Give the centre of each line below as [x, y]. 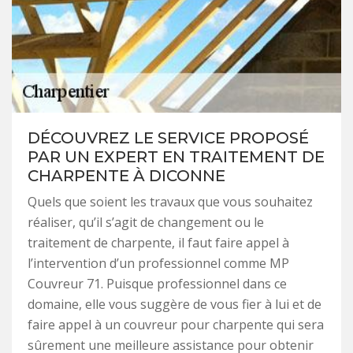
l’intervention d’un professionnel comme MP [158, 263]
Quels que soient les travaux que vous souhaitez [170, 201]
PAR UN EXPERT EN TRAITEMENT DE [176, 156]
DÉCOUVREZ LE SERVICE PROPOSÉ [168, 137]
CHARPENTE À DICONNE [126, 175]
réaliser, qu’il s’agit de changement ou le [146, 222]
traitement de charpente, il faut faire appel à [158, 242]
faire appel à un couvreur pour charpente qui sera [176, 324]
